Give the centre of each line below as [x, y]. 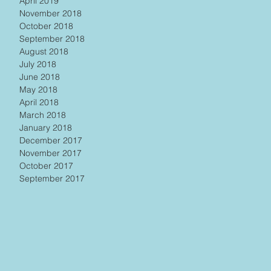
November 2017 [51, 153]
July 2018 [38, 64]
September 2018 [52, 39]
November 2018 [51, 13]
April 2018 [39, 102]
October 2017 [46, 166]
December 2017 [51, 140]
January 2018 [46, 128]
